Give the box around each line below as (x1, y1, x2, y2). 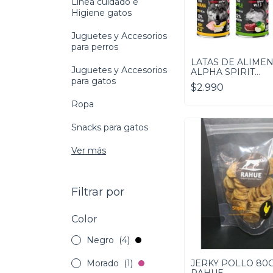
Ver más (71, 145, 106, 157)
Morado (87, 258, 121, 269)
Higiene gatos (71, 7, 132, 19)
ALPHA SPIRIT (191, 66, 255, 77)
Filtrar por (71, 185, 124, 199)
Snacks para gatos (71, 122, 148, 133)
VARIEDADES (191, 76, 250, 87)
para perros (71, 41, 118, 53)
